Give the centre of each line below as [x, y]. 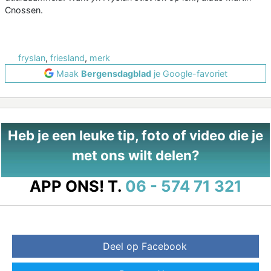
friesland [67, 57]
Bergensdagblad [116, 73]
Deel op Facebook [145, 246]
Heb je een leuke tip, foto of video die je [135, 135]
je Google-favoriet [189, 73]
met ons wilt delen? [135, 155]
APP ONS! [67, 186]
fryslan [32, 57]
